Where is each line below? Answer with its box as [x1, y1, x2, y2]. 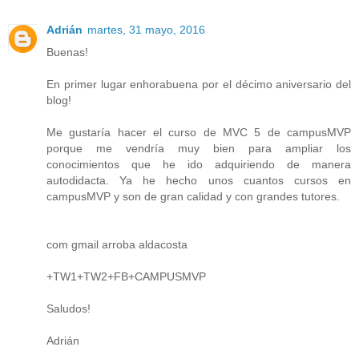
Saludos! [46, 301, 91, 315]
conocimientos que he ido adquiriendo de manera [46, 157, 351, 171]
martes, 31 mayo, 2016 [87, 22, 205, 36]
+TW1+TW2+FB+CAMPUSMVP [46, 269, 206, 283]
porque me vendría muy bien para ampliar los [46, 141, 351, 155]
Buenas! [46, 45, 88, 58]
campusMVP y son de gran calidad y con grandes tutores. [46, 189, 340, 203]
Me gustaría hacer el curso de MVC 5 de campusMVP [46, 125, 351, 139]
